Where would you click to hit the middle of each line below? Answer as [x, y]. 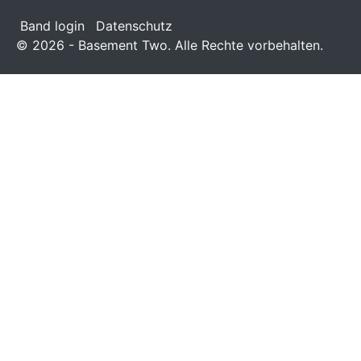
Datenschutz [134, 26]
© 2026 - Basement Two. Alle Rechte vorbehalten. [170, 45]
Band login [52, 26]
